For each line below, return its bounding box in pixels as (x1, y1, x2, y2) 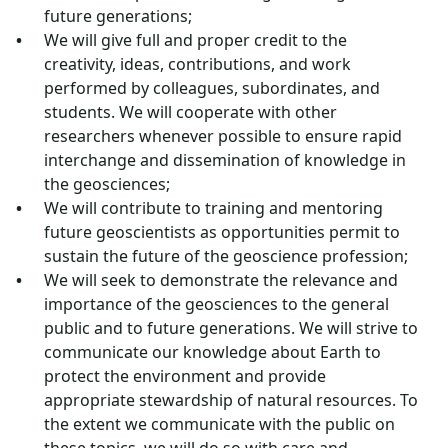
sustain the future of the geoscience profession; (44, 245, 408, 267)
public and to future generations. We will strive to (44, 317, 418, 339)
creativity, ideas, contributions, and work (44, 53, 351, 75)
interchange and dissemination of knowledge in (44, 149, 406, 171)
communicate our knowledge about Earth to (44, 341, 381, 363)
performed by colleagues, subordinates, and (44, 77, 380, 99)
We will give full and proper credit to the (44, 29, 347, 51)
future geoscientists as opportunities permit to (44, 221, 400, 243)
